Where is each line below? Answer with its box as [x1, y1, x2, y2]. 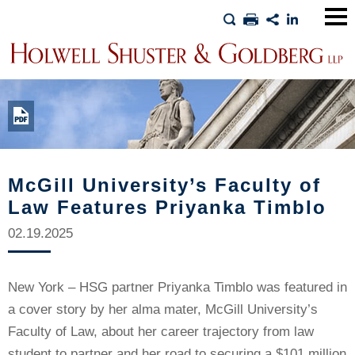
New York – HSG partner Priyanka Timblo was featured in [8, 280, 347, 295]
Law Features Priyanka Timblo [8, 197, 326, 218]
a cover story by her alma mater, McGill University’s [8, 302, 318, 317]
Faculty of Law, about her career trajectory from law [8, 324, 314, 339]
